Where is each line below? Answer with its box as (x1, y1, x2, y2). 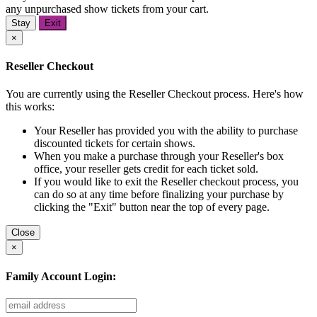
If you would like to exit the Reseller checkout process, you (34, 175, 299, 188)
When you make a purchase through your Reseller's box (34, 150, 284, 163)
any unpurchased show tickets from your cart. (6, 2, 209, 15)
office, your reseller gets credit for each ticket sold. (34, 163, 258, 175)
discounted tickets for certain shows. (34, 137, 195, 150)
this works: (6, 100, 54, 113)
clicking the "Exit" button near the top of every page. (34, 201, 270, 214)
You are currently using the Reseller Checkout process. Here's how (6, 88, 304, 100)
